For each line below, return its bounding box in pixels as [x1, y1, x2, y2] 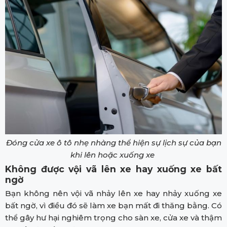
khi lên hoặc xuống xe [70, 149, 157, 160]
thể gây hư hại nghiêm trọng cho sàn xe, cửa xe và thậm [5, 212, 222, 222]
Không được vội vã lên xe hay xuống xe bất [5, 163, 222, 174]
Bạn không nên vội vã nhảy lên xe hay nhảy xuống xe [5, 188, 222, 198]
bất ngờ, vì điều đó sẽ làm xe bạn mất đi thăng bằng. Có [5, 200, 222, 210]
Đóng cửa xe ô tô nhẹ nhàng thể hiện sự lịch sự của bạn [6, 137, 221, 147]
